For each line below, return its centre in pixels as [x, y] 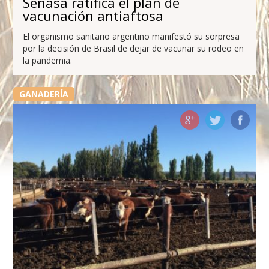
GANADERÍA [44, 94]
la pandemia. [48, 60]
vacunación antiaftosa [93, 15]
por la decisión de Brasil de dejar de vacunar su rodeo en [134, 48]
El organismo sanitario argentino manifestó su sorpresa [131, 36]
